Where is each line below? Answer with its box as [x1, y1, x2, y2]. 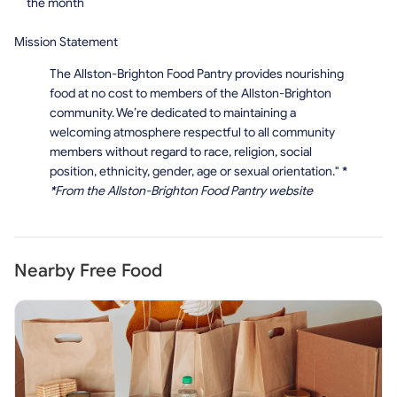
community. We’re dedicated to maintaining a [50, 105, 296, 121]
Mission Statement [14, 35, 118, 50]
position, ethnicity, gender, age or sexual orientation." [50, 164, 342, 179]
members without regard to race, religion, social [50, 144, 312, 160]
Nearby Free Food [14, 260, 162, 282]
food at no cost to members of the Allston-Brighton [50, 86, 331, 101]
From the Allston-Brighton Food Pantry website [55, 183, 313, 198]
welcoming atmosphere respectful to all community [50, 125, 335, 140]
